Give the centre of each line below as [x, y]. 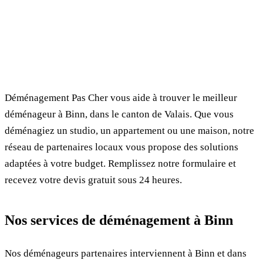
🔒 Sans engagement [205, 15]
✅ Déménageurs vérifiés [131, 34]
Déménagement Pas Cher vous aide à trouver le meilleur [121, 98]
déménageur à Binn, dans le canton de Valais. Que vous [119, 114]
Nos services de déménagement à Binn [119, 220]
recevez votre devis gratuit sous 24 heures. [93, 180]
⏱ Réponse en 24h [126, 15]
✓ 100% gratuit [52, 15]
